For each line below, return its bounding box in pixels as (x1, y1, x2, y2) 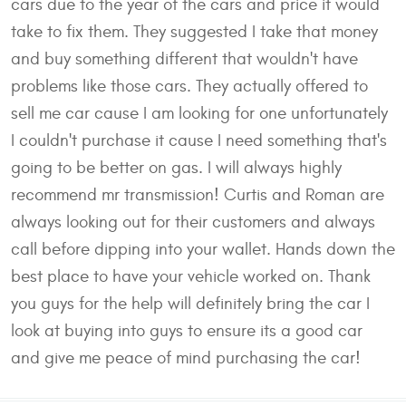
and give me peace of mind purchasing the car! (11, 347, 361, 368)
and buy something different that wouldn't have (11, 48, 358, 69)
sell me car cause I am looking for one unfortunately (11, 102, 388, 123)
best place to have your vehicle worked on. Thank (11, 266, 371, 286)
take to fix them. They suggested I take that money (11, 21, 378, 42)
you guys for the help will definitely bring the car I (11, 293, 370, 314)
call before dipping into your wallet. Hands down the (11, 238, 395, 259)
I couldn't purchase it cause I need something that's (11, 130, 387, 150)
